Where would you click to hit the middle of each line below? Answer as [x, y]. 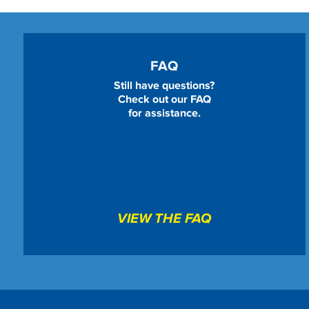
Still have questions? [165, 86]
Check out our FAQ [164, 100]
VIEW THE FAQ [165, 219]
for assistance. [164, 113]
